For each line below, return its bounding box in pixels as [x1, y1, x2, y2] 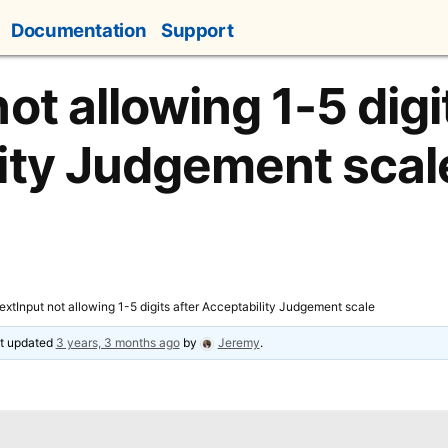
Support [160, 19, 234, 42]
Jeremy [217, 335, 260, 350]
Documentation [11, 19, 147, 42]
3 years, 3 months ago [55, 335, 180, 350]
